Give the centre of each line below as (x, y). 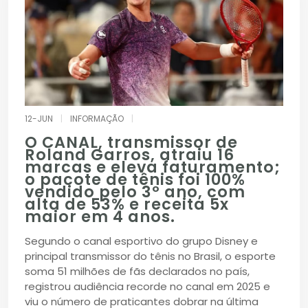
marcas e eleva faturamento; (153, 167)
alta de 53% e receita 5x (127, 204)
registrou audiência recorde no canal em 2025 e (147, 286)
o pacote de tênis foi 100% (135, 179)
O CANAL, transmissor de (131, 142)
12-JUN (39, 118)
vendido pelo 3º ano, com (135, 191)
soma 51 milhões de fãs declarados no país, (137, 271)
